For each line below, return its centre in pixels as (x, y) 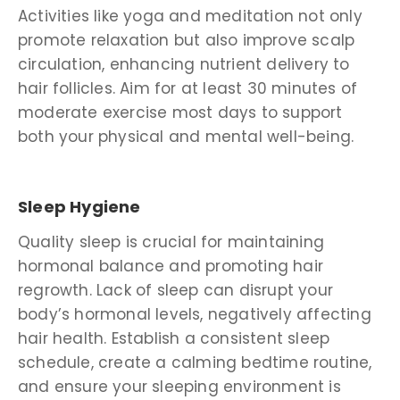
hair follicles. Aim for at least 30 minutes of (188, 88)
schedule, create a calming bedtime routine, (195, 362)
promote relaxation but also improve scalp (187, 40)
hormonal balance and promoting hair (171, 266)
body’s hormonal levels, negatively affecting (195, 314)
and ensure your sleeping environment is (179, 386)
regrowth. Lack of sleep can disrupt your (176, 290)
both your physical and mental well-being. (186, 136)
